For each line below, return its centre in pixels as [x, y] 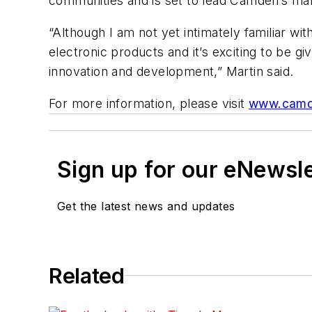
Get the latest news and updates [146, 206]
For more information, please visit [149, 103]
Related [87, 275]
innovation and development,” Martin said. [171, 72]
